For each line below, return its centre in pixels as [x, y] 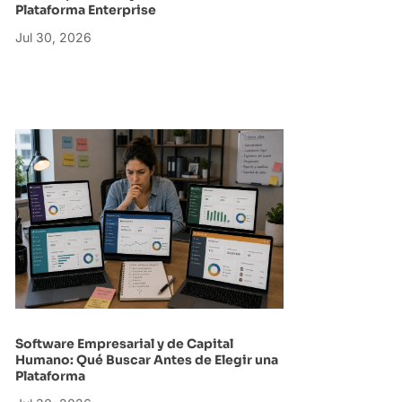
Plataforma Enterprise [87, 10]
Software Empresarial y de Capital [124, 343]
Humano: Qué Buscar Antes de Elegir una [146, 359]
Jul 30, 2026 [53, 38]
